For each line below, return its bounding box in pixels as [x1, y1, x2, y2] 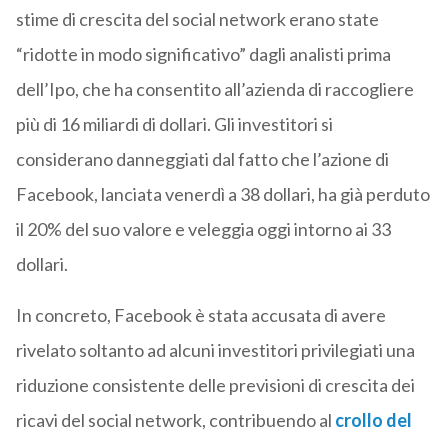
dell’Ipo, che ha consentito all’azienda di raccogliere [15, 78, 414, 101]
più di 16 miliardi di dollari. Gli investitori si [15, 113, 333, 136]
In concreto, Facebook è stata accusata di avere [15, 304, 386, 327]
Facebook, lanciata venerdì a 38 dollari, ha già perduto [15, 183, 430, 206]
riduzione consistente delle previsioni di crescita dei [15, 374, 415, 397]
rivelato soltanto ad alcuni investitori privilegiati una [15, 339, 415, 362]
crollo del [334, 409, 412, 432]
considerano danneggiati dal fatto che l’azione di [15, 148, 389, 171]
